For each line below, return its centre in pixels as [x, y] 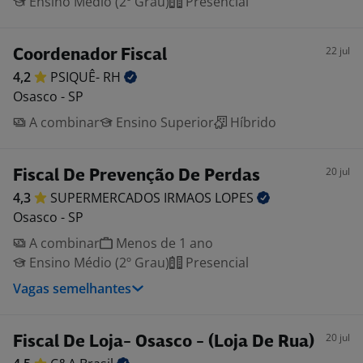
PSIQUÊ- [77, 77]
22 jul [338, 51]
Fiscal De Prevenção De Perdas [137, 176]
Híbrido [252, 122]
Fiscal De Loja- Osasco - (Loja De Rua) [164, 342]
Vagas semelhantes [72, 288]
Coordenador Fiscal [90, 56]
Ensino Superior [163, 122]
